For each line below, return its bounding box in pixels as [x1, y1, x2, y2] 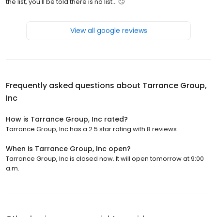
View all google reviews [70, 25, 147, 35]
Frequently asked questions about [6, 79, 142, 91]
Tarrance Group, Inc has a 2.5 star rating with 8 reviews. [6, 124, 178, 134]
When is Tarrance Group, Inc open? [6, 143, 131, 154]
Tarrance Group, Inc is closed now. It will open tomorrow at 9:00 [6, 154, 204, 163]
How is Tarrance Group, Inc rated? [6, 114, 128, 124]
